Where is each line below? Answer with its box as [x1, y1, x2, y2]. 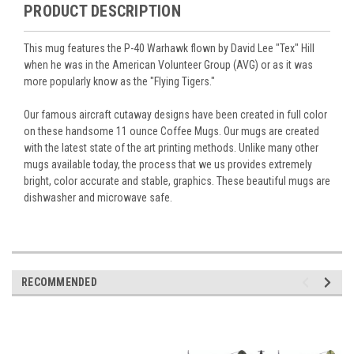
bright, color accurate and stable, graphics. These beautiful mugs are [24, 174, 330, 187]
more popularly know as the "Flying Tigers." [24, 74, 215, 88]
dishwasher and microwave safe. [24, 190, 172, 204]
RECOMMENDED [21, 275, 97, 288]
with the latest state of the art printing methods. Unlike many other [24, 141, 318, 154]
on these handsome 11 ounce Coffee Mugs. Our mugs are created [24, 124, 319, 137]
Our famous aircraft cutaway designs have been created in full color [24, 107, 327, 121]
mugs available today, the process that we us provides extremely [24, 157, 312, 171]
